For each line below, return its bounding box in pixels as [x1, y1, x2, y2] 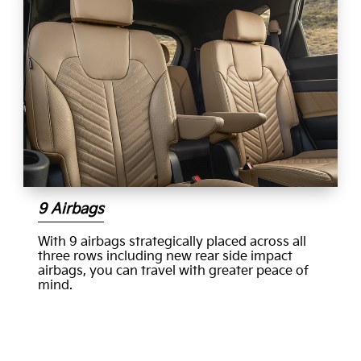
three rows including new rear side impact [37, 248, 293, 264]
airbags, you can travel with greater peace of [37, 263, 309, 279]
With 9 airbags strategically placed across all [37, 234, 306, 250]
